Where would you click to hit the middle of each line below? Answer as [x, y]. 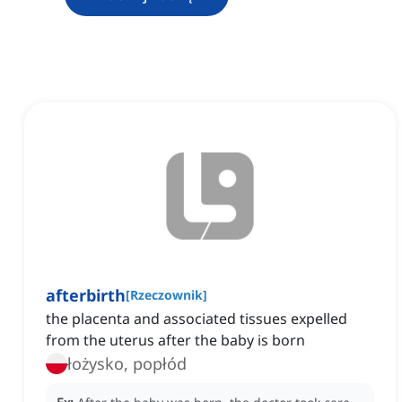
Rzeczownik [166, 295]
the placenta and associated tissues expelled [197, 319]
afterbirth [86, 296]
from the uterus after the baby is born [175, 341]
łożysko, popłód [127, 364]
